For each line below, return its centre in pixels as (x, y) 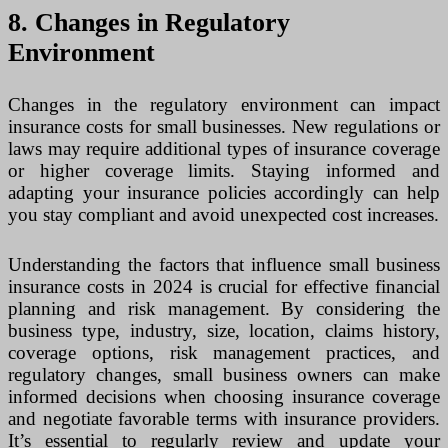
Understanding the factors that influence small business (224, 265)
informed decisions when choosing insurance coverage (224, 397)
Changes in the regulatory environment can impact (224, 104)
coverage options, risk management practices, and (224, 353)
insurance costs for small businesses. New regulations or (224, 126)
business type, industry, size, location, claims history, (224, 331)
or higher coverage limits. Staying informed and (224, 170)
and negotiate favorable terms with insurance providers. (224, 419)
